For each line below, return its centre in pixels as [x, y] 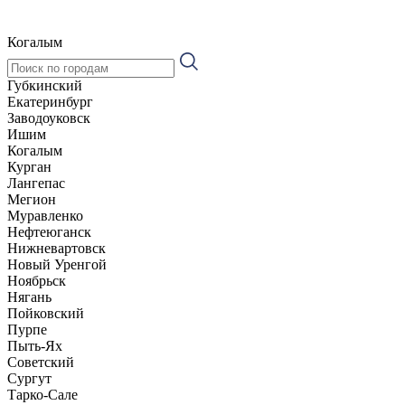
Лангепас [36, 183]
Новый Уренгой [57, 264]
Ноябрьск [37, 280]
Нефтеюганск [49, 231]
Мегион [32, 199]
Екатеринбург [50, 101]
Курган [29, 166]
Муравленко [45, 215]
